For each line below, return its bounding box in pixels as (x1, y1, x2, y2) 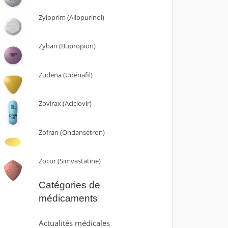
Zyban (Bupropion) (38, 41, 96, 50)
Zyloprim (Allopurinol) (38, 12, 104, 22)
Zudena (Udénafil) (38, 70, 93, 79)
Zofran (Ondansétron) (38, 127, 105, 137)
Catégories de (38, 180, 100, 190)
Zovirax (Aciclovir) (38, 99, 92, 108)
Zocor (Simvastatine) (38, 156, 101, 165)
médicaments (38, 193, 98, 204)
